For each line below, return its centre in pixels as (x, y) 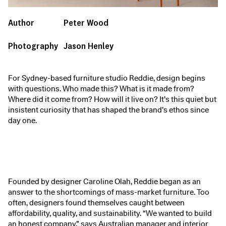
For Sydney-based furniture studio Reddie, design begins (107, 78)
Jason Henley (89, 46)
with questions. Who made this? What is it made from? (101, 89)
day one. (22, 121)
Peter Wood (86, 23)
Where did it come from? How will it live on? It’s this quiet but (112, 100)
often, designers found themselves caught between (96, 203)
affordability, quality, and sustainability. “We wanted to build (110, 214)
